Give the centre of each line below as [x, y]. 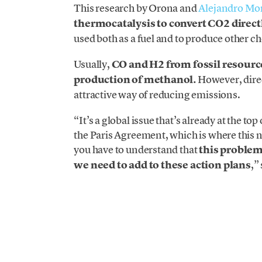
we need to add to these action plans [162, 165]
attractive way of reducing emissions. [157, 94]
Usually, [93, 64]
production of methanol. [136, 79]
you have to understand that [137, 149]
